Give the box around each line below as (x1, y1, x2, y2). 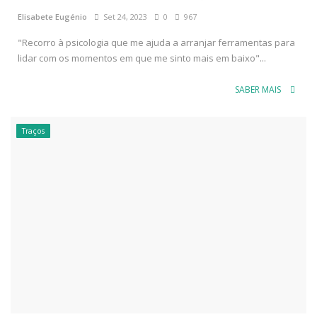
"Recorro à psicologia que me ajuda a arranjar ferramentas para (18, 35, 295, 49)
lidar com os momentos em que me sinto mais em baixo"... (18, 51, 266, 64)
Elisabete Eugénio (18, 11, 87, 22)
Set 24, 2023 (99, 11, 147, 22)
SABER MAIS (235, 83, 283, 96)
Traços (22, 125, 45, 136)
